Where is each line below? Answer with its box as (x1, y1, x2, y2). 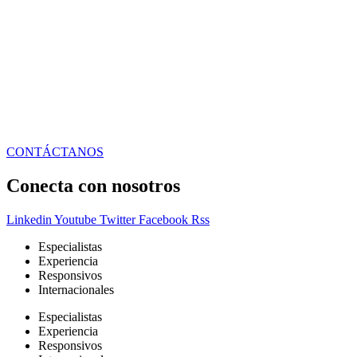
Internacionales (38, 282, 114, 296)
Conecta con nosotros (6, 175, 180, 196)
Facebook (139, 212, 188, 226)
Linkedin (6, 212, 52, 226)
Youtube (54, 212, 96, 226)
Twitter (100, 212, 135, 226)
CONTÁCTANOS (6, 145, 104, 159)
